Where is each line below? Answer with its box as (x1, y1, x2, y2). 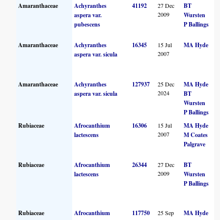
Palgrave (184, 139, 206, 148)
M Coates (184, 130, 208, 139)
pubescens (74, 20, 101, 28)
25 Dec (158, 80, 175, 88)
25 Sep (158, 208, 174, 217)
